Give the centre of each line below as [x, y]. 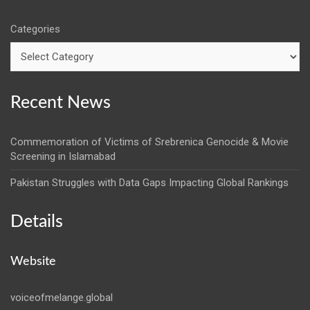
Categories [35, 29]
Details [37, 222]
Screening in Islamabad [63, 157]
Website [33, 262]
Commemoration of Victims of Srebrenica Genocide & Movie [149, 142]
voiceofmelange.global [62, 298]
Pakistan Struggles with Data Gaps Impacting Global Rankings [149, 183]
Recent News [61, 103]
